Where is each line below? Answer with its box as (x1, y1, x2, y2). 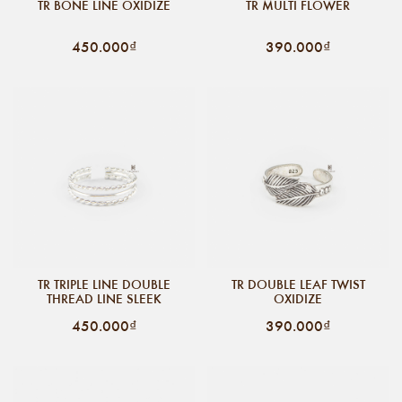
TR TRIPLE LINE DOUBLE (38, 275, 170, 293)
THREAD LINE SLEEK (47, 289, 162, 308)
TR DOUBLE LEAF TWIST (231, 275, 365, 293)
